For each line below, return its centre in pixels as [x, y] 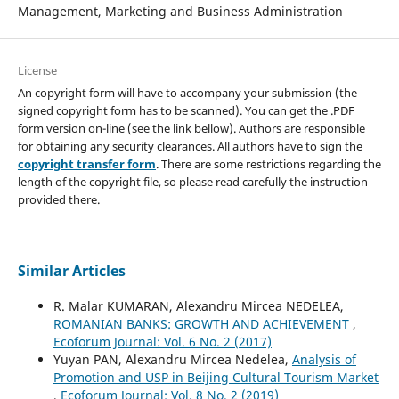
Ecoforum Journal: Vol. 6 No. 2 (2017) [162, 341]
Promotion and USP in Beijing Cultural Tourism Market [216, 377]
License [37, 70]
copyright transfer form [86, 163]
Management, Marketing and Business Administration [180, 11]
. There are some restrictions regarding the [268, 163]
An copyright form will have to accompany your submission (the [187, 92]
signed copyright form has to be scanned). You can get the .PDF [186, 110]
